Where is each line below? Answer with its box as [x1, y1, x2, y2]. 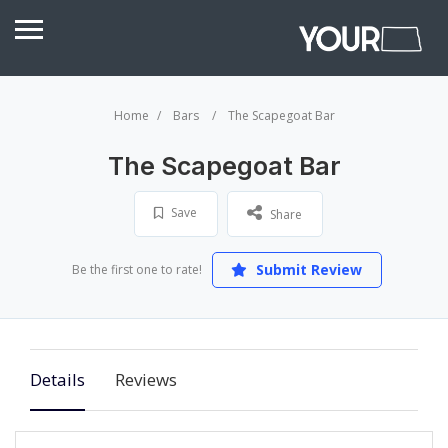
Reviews [115, 368, 177, 391]
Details [30, 368, 85, 391]
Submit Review [252, 260, 362, 279]
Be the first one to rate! [71, 261, 202, 278]
